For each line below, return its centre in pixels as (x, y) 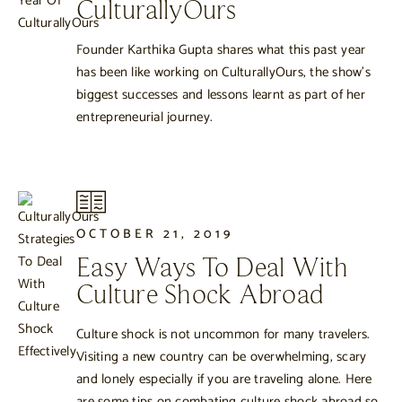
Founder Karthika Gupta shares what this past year (221, 50)
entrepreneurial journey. (144, 118)
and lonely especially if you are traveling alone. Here (224, 379)
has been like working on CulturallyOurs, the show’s (223, 73)
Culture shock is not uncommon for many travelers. (223, 334)
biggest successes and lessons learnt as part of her (221, 95)
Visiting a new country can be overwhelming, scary (222, 356)
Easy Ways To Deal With (213, 269)
